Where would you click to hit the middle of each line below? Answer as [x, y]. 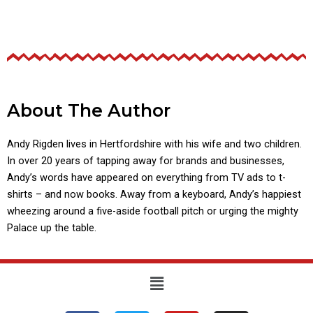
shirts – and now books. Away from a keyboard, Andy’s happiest [154, 194]
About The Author [89, 110]
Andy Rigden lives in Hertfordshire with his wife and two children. [154, 144]
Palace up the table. [52, 227]
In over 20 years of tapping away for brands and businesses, [146, 160]
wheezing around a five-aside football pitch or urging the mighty [153, 211]
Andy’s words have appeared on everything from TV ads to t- [146, 177]
